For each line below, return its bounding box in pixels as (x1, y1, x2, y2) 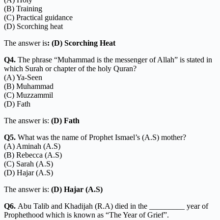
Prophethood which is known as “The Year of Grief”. (4, 210, 169, 219)
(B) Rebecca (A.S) (4, 150, 62, 159)
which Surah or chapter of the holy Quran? (4, 64, 137, 73)
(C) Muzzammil (4, 90, 53, 99)
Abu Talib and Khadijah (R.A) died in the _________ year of (16, 201, 208, 210)
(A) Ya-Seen (4, 73, 42, 82)
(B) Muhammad (4, 82, 54, 90)
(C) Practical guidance (4, 13, 73, 22)
